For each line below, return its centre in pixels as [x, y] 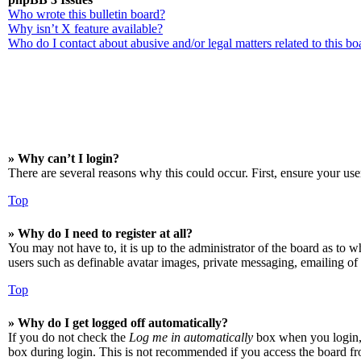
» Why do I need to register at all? [100, 233]
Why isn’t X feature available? [85, 29]
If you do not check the [68, 337]
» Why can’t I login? [64, 158]
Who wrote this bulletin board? [87, 14]
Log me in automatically [191, 337]
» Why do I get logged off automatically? [118, 323]
